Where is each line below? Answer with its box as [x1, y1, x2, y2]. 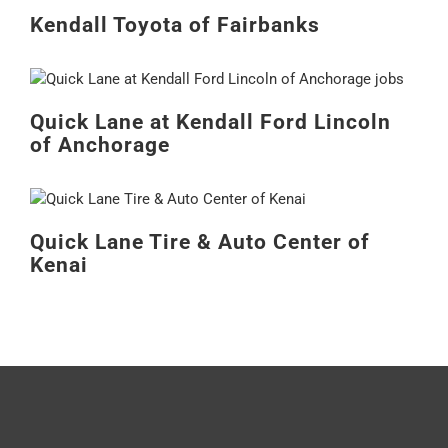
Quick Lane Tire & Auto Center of [29, 228, 370, 254]
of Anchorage [29, 131, 170, 157]
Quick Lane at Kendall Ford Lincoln [29, 108, 391, 134]
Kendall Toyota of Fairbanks [29, 11, 320, 37]
